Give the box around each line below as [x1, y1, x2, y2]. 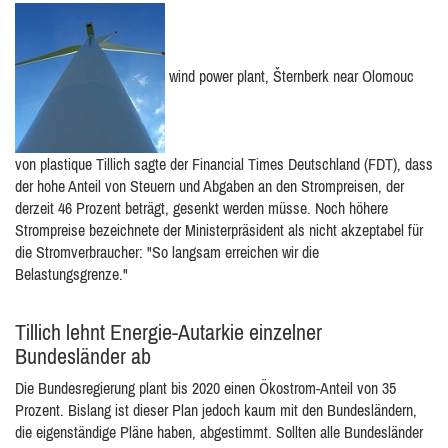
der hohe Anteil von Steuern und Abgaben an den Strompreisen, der [15, 177, 404, 195]
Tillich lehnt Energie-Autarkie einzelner [15, 319, 322, 345]
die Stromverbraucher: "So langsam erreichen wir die [15, 243, 319, 261]
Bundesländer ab [15, 343, 151, 369]
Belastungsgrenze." [15, 265, 128, 283]
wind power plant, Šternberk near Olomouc [165, 67, 414, 86]
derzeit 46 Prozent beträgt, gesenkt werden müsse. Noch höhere [15, 199, 388, 217]
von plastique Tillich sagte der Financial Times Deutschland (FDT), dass [15, 155, 433, 173]
